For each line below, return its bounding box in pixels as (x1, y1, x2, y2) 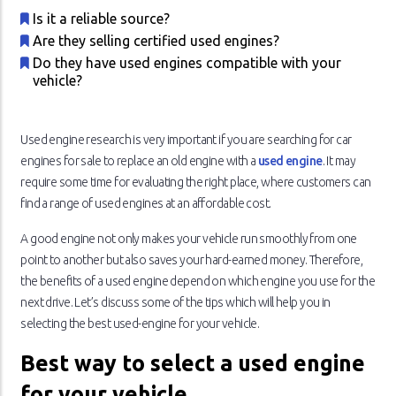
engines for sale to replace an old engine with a (20, 154, 258, 169)
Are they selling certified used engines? (33, 33, 280, 49)
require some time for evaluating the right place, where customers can (20, 175, 371, 190)
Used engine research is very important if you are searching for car (20, 133, 352, 148)
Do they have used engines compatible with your (33, 55, 342, 72)
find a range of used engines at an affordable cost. (20, 196, 271, 211)
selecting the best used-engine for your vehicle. (20, 316, 260, 331)
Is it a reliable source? (33, 11, 171, 27)
